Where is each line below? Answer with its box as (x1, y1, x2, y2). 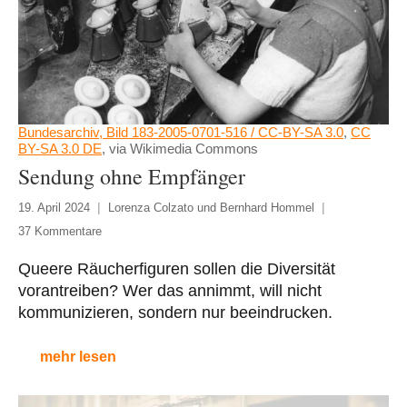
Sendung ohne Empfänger (18, 162, 245, 192)
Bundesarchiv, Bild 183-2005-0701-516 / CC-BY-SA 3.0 (18, 124, 343, 141)
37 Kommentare (18, 224, 102, 239)
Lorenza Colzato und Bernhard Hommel (108, 201, 314, 215)
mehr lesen (40, 349, 116, 365)
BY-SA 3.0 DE (18, 141, 102, 157)
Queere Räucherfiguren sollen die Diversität (18, 260, 335, 279)
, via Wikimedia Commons (102, 141, 258, 157)
